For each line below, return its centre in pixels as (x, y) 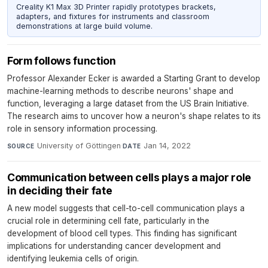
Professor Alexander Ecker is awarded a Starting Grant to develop (134, 79)
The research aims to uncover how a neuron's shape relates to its (134, 116)
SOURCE (21, 146)
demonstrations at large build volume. (84, 26)
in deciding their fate (60, 191)
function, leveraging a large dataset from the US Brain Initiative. (128, 104)
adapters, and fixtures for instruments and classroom (112, 16)
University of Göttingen (79, 146)
